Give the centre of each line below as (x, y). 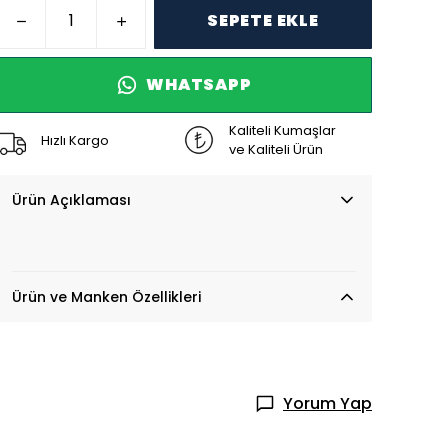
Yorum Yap (327, 403)
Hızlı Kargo (75, 140)
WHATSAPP (199, 84)
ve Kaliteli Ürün (276, 149)
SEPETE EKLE (263, 20)
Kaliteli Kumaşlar (282, 130)
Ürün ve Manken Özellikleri (106, 297)
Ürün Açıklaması (71, 200)
